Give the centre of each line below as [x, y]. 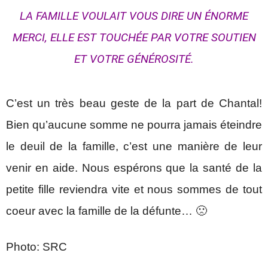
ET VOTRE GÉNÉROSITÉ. [134, 59]
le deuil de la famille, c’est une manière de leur [134, 146]
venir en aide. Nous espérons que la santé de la [134, 168]
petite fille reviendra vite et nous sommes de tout [134, 189]
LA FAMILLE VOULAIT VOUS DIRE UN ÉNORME [134, 16]
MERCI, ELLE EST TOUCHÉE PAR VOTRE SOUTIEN [134, 37]
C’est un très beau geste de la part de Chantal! [134, 103]
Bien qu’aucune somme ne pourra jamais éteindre [134, 125]
